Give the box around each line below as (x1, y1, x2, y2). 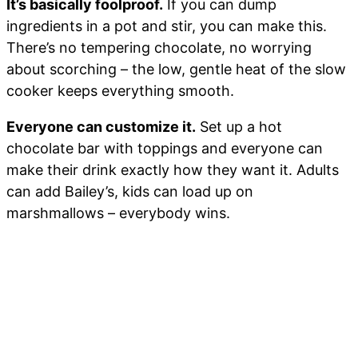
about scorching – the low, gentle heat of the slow (6, 60, 346, 78)
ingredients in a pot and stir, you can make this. (6, 17, 327, 34)
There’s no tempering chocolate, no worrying (6, 38, 312, 56)
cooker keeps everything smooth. (6, 82, 234, 99)
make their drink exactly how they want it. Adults (6, 161, 339, 178)
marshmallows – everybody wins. (6, 204, 230, 221)
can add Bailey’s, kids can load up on (6, 182, 253, 200)
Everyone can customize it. (6, 117, 196, 135)
